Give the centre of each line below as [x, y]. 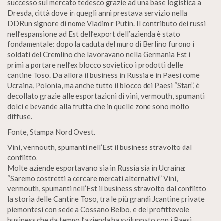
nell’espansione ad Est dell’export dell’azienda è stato [94, 34]
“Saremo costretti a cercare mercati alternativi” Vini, [92, 178]
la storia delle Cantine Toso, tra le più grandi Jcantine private [106, 199]
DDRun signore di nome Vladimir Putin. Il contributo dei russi [107, 23]
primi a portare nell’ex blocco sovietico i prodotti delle [95, 65]
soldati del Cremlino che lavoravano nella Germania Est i [99, 54]
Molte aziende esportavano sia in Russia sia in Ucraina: [97, 168]
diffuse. [20, 116]
